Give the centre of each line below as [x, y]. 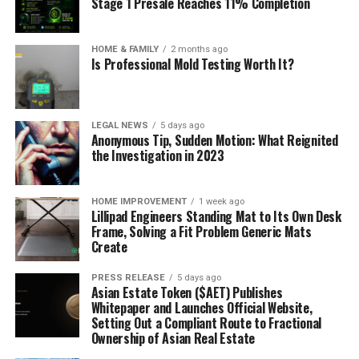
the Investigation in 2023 [157, 155]
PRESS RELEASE [128, 278]
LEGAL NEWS [119, 125]
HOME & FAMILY [125, 49]
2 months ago [199, 49]
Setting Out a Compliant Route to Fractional [206, 323]
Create [109, 247]
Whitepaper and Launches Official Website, [202, 308]
